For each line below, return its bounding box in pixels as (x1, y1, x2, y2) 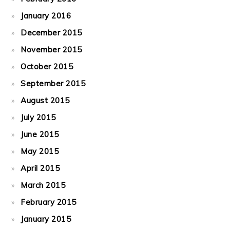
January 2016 (21, 11, 71, 21)
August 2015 (21, 95, 70, 105)
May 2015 (21, 146, 59, 156)
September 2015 (21, 79, 86, 88)
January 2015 (21, 214, 71, 224)
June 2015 (21, 129, 59, 139)
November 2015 (21, 45, 82, 54)
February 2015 (21, 197, 76, 207)
